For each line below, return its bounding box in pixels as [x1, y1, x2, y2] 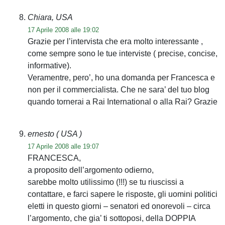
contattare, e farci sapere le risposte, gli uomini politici [28, 189, 217, 198]
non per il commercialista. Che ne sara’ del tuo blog [28, 85, 209, 94]
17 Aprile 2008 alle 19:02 [28, 26, 99, 34]
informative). [28, 61, 71, 70]
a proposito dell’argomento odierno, [28, 165, 154, 174]
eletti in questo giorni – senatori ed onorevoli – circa [28, 201, 210, 210]
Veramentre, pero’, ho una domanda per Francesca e [28, 73, 215, 82]
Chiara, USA [28, 13, 73, 22]
